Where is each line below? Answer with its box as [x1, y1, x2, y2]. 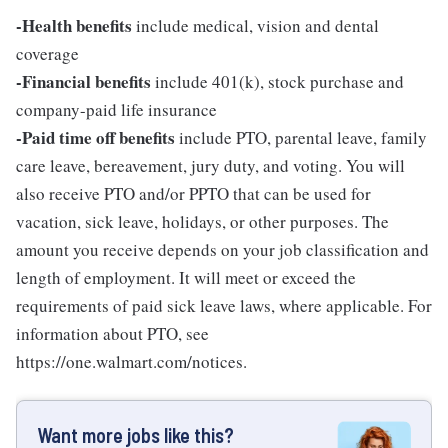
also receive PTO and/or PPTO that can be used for [16, 181, 371, 205]
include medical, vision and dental [132, 13, 379, 37]
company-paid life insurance [16, 97, 217, 121]
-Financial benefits [16, 68, 151, 94]
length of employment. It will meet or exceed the [16, 265, 356, 289]
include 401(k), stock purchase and [151, 69, 404, 93]
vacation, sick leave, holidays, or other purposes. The [16, 209, 389, 233]
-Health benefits [16, 12, 132, 38]
